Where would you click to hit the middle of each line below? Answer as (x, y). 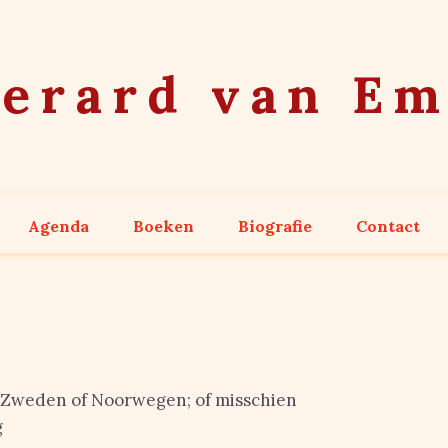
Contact (388, 226)
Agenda (58, 226)
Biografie (275, 226)
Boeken (163, 226)
